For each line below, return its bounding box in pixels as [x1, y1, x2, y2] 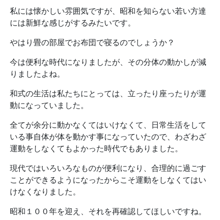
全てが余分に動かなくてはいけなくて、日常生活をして [10, 120, 206, 130]
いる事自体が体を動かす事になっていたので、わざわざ [10, 132, 206, 141]
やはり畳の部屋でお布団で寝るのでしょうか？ [10, 37, 175, 47]
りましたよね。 [10, 69, 65, 79]
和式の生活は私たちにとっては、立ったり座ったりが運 [10, 88, 206, 98]
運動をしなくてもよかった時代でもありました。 [10, 143, 183, 153]
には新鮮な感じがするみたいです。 [10, 18, 136, 27]
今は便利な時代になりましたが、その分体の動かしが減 [10, 57, 206, 67]
